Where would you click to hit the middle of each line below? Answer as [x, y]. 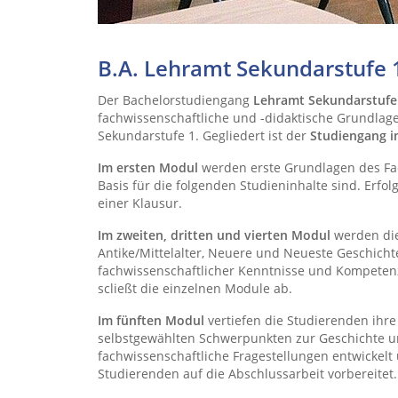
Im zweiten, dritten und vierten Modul [214, 235]
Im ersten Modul [148, 167]
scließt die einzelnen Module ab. [195, 288]
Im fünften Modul [151, 320]
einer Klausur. [140, 203]
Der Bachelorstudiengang [175, 100]
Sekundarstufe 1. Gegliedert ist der [204, 135]
